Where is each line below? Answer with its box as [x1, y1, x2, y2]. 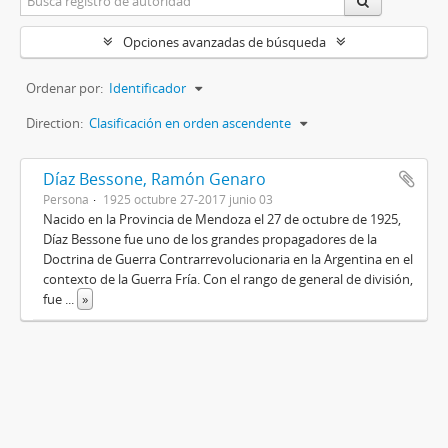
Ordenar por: [26, 79, 103, 98]
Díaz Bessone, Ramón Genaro [43, 168, 266, 191]
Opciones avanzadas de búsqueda [122, 33, 326, 52]
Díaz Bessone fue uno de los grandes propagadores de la [43, 230, 377, 249]
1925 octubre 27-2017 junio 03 [103, 191, 273, 208]
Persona [43, 191, 89, 208]
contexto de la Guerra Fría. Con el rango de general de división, [43, 270, 413, 289]
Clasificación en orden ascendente [89, 114, 291, 133]
